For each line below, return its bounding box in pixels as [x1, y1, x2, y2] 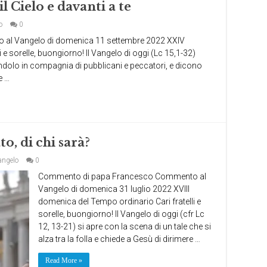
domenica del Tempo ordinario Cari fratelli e [38, 197, 201, 206]
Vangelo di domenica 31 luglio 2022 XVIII [38, 184, 190, 194]
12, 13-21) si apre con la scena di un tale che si [38, 222, 211, 231]
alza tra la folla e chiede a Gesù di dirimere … [38, 234, 200, 244]
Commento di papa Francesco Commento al [38, 172, 206, 181]
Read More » [45, 256, 82, 265]
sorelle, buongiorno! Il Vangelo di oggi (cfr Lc [38, 209, 204, 219]
